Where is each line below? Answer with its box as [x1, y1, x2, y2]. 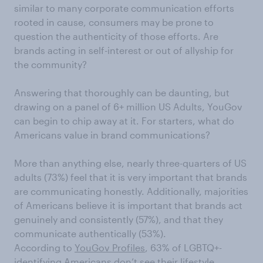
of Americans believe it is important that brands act [14, 199, 242, 211]
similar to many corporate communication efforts [14, 2, 234, 14]
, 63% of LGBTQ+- [145, 241, 222, 253]
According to [14, 241, 75, 253]
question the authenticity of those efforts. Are [14, 30, 218, 42]
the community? [14, 58, 87, 70]
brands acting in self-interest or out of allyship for [14, 44, 234, 56]
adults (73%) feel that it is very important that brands [14, 171, 247, 183]
